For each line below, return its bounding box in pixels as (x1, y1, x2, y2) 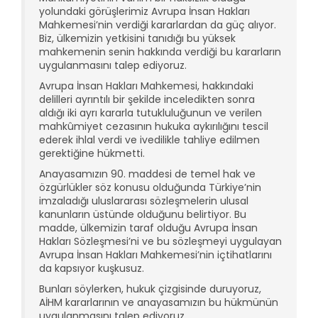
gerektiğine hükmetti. (39, 146, 145, 160)
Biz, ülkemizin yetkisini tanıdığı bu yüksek (39, 31, 236, 45)
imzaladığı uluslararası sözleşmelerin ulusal (39, 193, 248, 208)
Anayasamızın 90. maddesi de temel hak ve (39, 166, 256, 181)
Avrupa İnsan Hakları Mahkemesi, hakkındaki (39, 78, 253, 93)
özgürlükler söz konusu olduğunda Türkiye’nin (39, 180, 261, 194)
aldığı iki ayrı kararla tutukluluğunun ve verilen (39, 105, 262, 120)
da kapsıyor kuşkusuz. (39, 261, 144, 275)
